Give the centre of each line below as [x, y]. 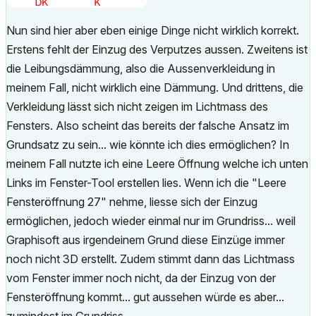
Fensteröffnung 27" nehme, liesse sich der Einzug [132, 202]
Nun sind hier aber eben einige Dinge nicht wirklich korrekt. [153, 30]
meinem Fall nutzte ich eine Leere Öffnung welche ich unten [157, 164]
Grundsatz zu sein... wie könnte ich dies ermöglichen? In [148, 145]
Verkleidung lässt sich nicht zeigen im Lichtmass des [137, 107]
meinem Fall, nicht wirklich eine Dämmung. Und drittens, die [155, 87]
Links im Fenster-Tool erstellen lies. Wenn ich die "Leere [146, 183]
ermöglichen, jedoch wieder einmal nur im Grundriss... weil [151, 221]
